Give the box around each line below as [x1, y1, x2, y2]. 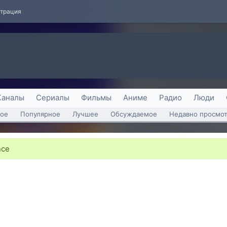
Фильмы [81, 93, 111, 102]
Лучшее [72, 110, 98, 118]
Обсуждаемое [110, 110, 157, 118]
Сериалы [36, 93, 69, 102]
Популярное [20, 110, 60, 118]
